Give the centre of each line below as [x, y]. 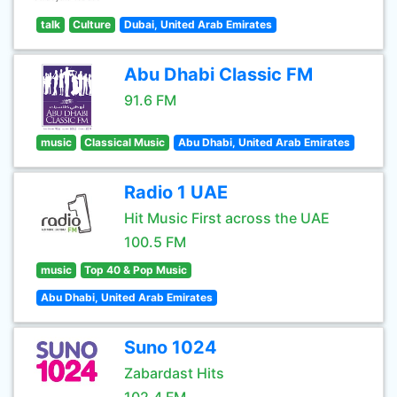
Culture [92, 24]
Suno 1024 [171, 347]
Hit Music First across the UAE [227, 218]
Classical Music [125, 142]
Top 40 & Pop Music [136, 270]
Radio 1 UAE [176, 192]
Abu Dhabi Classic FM [218, 74]
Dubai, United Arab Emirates [198, 24]
